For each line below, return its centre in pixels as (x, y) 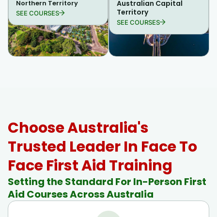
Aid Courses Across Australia (81, 194)
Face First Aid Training (90, 166)
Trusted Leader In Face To (102, 147)
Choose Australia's (78, 128)
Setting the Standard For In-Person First (107, 182)
